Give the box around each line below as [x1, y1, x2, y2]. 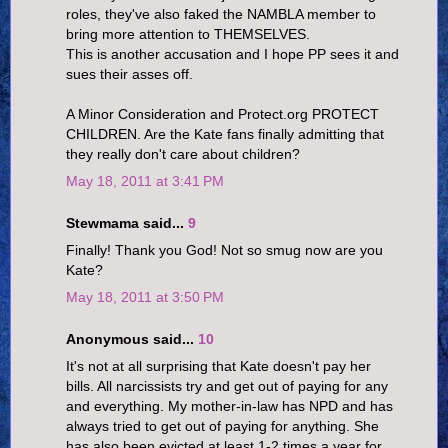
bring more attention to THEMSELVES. [66, 26, 310, 43]
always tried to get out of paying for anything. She [66, 417, 379, 434]
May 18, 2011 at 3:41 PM [66, 173, 224, 190]
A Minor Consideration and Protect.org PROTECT [66, 106, 379, 123]
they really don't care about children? [66, 146, 300, 163]
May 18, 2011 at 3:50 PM [66, 289, 224, 306]
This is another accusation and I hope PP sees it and [66, 46, 399, 63]
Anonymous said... [66, 330, 198, 347]
